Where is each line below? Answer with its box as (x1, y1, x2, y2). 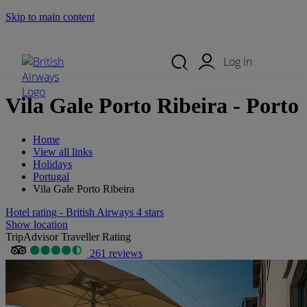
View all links (33, 145, 93, 158)
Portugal (33, 170, 69, 182)
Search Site (5, 34, 61, 49)
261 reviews (87, 247, 143, 259)
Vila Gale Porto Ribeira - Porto (5, 93, 299, 119)
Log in (223, 54, 252, 69)
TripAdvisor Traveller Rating (5, 230, 131, 243)
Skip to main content (5, 11, 95, 23)
